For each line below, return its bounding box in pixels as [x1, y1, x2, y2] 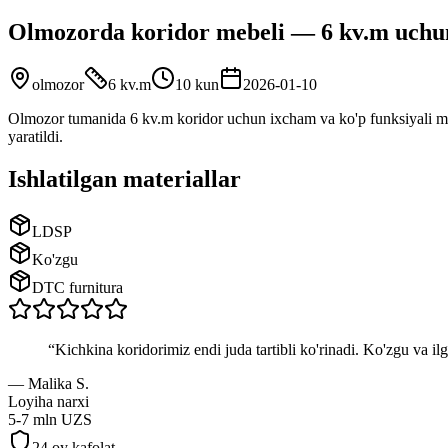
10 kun [175, 75, 219, 93]
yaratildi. [8, 127, 63, 145]
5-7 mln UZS [8, 410, 92, 428]
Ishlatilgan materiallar [8, 165, 241, 192]
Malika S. [28, 374, 89, 392]
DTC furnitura [32, 278, 123, 296]
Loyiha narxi [8, 392, 89, 410]
